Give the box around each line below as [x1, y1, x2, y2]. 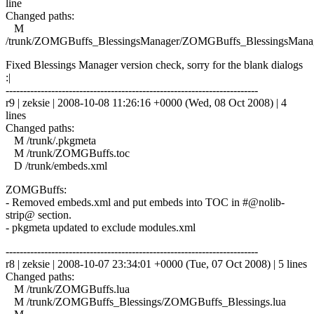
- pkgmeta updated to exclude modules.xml [6, 221, 196, 233]
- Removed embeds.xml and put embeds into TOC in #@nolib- [6, 196, 285, 208]
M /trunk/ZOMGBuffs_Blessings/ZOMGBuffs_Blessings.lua [6, 295, 286, 308]
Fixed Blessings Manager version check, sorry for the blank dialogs [6, 58, 303, 71]
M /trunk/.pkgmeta [6, 134, 96, 146]
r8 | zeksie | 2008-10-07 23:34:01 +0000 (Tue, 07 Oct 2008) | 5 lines [6, 257, 307, 270]
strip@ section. [6, 208, 71, 221]
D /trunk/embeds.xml [6, 159, 107, 172]
